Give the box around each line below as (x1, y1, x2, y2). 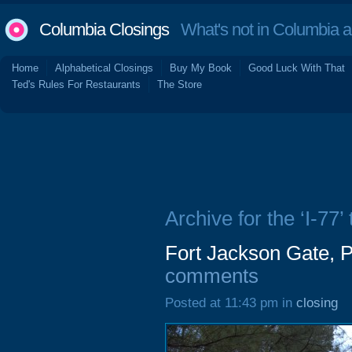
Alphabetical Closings (55, 62, 153, 74)
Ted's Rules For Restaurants (12, 79, 141, 90)
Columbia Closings (39, 20, 169, 39)
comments (165, 265, 258, 287)
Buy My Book (170, 62, 232, 74)
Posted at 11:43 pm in (165, 295, 296, 310)
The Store (157, 79, 202, 90)
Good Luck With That (248, 62, 345, 74)
